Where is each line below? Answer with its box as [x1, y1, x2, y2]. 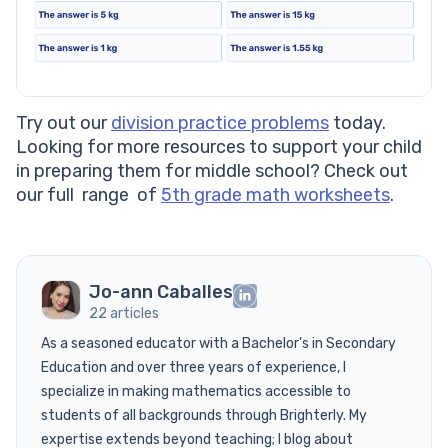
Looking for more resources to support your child [16, 135, 422, 158]
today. [329, 111, 386, 134]
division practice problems [111, 111, 329, 134]
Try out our [16, 111, 111, 134]
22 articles [89, 304, 159, 322]
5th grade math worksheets [161, 183, 390, 206]
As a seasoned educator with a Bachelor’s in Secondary [41, 334, 396, 352]
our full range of [16, 183, 161, 206]
